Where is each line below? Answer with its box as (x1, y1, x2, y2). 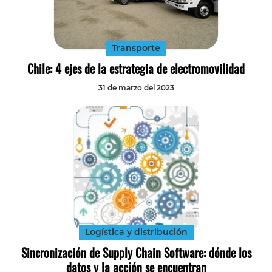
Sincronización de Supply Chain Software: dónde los (21, 243, 251, 262)
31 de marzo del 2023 (98, 83, 174, 92)
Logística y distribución (84, 226, 188, 238)
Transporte (112, 42, 160, 53)
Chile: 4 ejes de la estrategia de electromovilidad (27, 59, 245, 78)
